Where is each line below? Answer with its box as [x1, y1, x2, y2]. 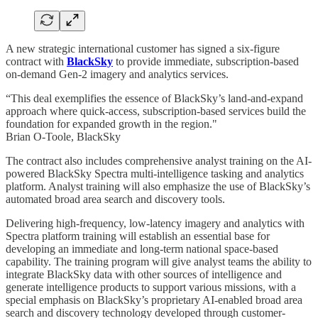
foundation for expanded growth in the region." [6, 117, 217, 130]
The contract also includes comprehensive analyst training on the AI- [6, 154, 312, 167]
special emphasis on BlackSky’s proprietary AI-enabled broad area [6, 293, 302, 306]
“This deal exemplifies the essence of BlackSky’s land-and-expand [6, 92, 303, 104]
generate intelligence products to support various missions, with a [6, 280, 296, 293]
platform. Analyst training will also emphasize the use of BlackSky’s [6, 180, 310, 192]
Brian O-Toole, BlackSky [6, 130, 121, 143]
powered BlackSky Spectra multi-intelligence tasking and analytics [6, 167, 304, 180]
